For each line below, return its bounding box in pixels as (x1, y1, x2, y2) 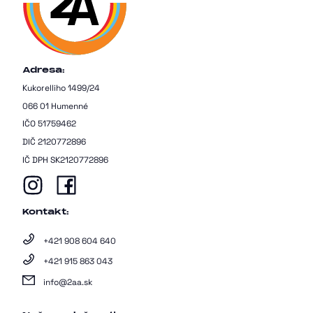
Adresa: (22, 64, 65, 75)
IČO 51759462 (22, 118, 76, 130)
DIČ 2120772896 (22, 136, 86, 147)
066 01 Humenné (22, 100, 88, 112)
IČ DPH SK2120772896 (22, 154, 108, 166)
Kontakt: (22, 206, 69, 217)
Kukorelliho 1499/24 (22, 82, 100, 94)
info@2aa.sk (43, 276, 92, 288)
